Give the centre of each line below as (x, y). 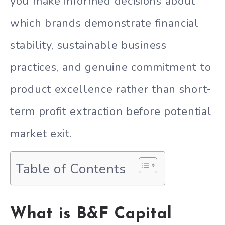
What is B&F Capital (91, 214)
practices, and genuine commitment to (111, 67)
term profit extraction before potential (111, 111)
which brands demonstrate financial (104, 23)
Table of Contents (71, 168)
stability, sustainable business (88, 45)
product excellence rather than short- (111, 89)
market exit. (41, 133)
